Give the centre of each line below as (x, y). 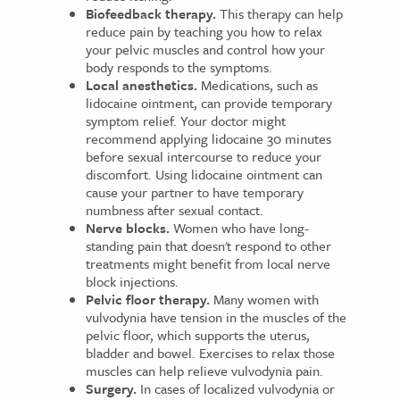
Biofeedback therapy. (151, 14)
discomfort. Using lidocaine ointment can (204, 175)
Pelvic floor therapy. (148, 300)
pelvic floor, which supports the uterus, (198, 335)
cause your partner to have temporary (195, 192)
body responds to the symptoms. (179, 67)
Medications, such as (258, 85)
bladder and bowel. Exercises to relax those (210, 353)
